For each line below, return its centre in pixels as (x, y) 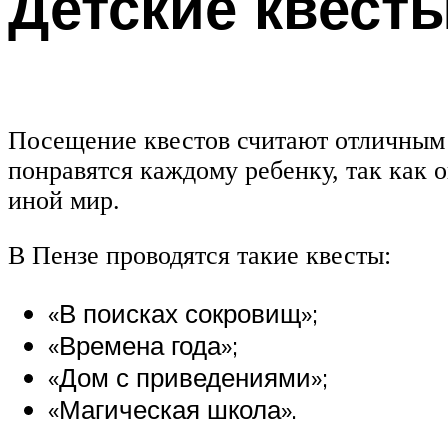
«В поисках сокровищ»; (183, 312)
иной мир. (64, 200)
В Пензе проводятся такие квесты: (199, 256)
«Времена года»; (143, 344)
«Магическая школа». (172, 408)
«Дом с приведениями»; (188, 376)
